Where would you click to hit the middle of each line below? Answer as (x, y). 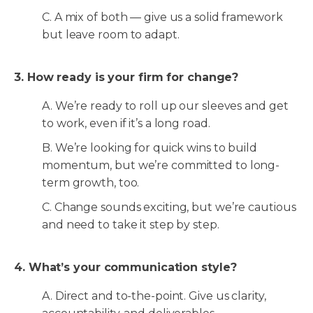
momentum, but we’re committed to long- (161, 166)
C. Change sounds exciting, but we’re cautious (169, 208)
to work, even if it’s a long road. (128, 124)
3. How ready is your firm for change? (128, 78)
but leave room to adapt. (112, 35)
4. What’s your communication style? (127, 268)
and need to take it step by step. (132, 225)
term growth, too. (92, 183)
